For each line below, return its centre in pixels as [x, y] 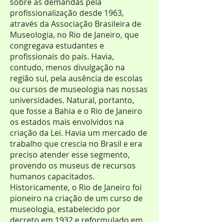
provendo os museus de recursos [73, 166]
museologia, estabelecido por [65, 209]
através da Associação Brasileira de [76, 24]
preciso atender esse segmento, [70, 155]
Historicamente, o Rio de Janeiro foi [76, 187]
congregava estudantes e [57, 46]
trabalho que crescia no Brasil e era [76, 144]
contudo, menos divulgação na [67, 67]
